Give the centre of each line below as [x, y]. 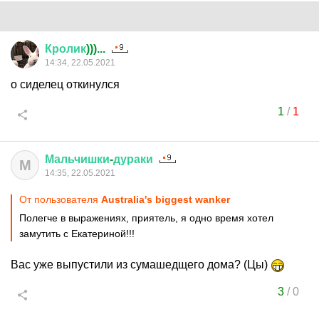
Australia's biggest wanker [166, 199]
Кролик [66, 49]
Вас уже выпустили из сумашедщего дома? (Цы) [141, 265]
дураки [133, 159]
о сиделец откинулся [65, 84]
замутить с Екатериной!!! [77, 234]
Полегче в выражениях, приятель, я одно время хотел [146, 218]
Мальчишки [77, 159]
